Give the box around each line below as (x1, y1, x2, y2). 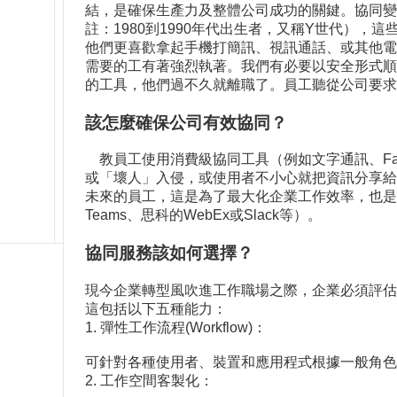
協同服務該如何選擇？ (85, 244, 253, 263)
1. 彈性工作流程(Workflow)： (85, 319, 267, 335)
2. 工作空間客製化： (85, 372, 214, 388)
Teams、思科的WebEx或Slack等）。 (85, 207, 322, 223)
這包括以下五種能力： (85, 300, 227, 316)
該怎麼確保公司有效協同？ (85, 113, 287, 132)
